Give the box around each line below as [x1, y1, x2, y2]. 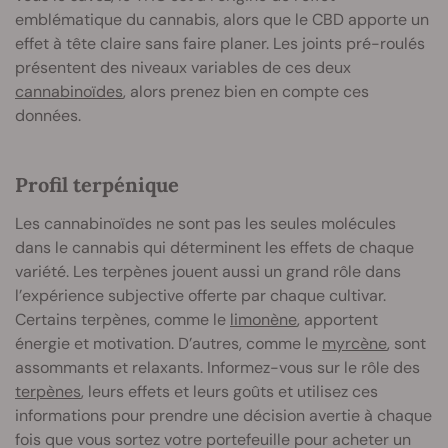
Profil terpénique [15, 172, 179, 198]
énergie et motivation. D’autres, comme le [15, 333, 322, 355]
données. [15, 105, 81, 127]
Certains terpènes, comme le [15, 309, 230, 331]
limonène [230, 309, 297, 331]
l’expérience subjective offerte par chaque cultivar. [15, 285, 386, 307]
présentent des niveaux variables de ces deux [15, 57, 351, 79]
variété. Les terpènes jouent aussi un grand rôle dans [15, 261, 401, 283]
